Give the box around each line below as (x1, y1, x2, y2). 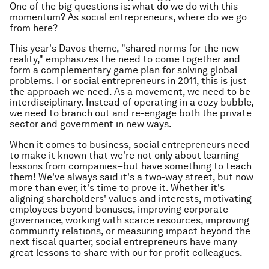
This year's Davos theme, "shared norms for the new (10, 43, 239, 54)
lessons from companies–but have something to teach (10, 160, 252, 172)
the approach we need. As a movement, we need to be (10, 86, 250, 97)
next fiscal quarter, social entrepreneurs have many (10, 236, 237, 247)
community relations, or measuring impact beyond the (10, 225, 250, 237)
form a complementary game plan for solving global (10, 64, 237, 76)
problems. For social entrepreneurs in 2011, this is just (10, 75, 247, 86)
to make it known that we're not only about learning (10, 150, 239, 161)
